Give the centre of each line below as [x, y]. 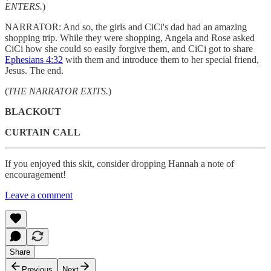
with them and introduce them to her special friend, [161, 59]
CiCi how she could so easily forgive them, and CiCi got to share [129, 48]
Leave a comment [39, 195]
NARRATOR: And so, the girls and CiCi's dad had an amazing [126, 27]
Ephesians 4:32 [34, 59]
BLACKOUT [33, 111]
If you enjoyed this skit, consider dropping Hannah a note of [119, 163]
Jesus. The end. [34, 70]
